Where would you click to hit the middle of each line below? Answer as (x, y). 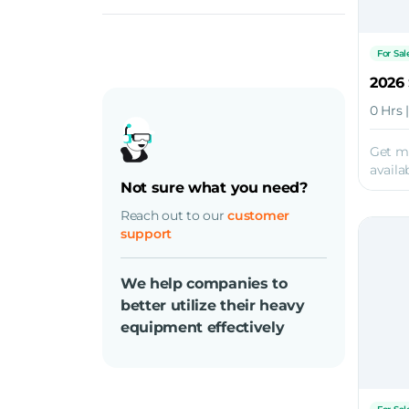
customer (259, 215)
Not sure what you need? (214, 188)
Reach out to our (174, 215)
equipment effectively (203, 327)
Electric (153, 37)
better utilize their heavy (213, 305)
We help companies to (204, 283)
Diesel (149, 16)
